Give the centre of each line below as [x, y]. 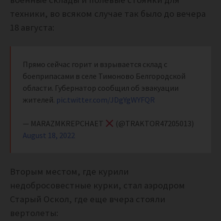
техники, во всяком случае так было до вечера [108, 14]
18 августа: [32, 28]
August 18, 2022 [49, 135]
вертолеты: [34, 213]
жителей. [39, 100]
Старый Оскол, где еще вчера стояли [88, 199]
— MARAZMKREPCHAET [64, 124]
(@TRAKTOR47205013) [154, 124]
